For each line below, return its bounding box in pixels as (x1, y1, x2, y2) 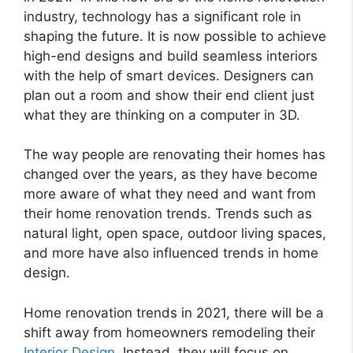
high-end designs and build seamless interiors (24, 47, 318, 64)
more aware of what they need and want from (24, 186, 316, 202)
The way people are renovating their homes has (24, 147, 325, 162)
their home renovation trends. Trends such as (24, 206, 312, 221)
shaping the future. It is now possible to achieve (24, 28, 326, 44)
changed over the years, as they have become (24, 166, 318, 182)
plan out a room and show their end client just (24, 87, 314, 103)
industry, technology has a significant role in (24, 8, 301, 24)
